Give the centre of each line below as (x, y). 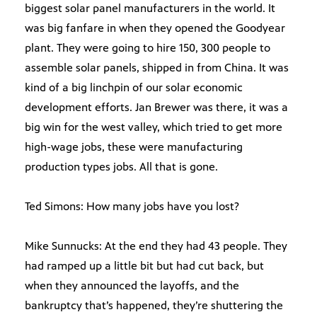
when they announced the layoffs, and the (132, 286)
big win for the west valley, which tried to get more (154, 127)
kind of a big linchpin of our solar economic (134, 88)
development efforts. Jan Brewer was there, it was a (156, 108)
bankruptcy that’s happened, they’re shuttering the (154, 306)
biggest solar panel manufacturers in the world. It (150, 8)
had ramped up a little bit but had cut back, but (144, 266)
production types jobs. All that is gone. (121, 167)
